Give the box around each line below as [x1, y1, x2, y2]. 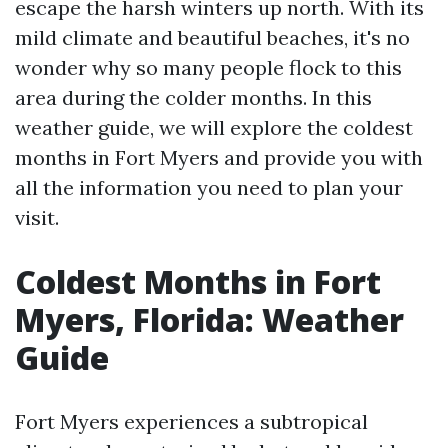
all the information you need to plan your [15, 175, 403, 200]
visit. [15, 205, 59, 230]
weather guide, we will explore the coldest [15, 115, 413, 140]
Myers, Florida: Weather [15, 298, 404, 341]
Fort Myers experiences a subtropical [15, 409, 368, 434]
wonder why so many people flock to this [15, 55, 402, 80]
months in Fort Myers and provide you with [15, 145, 423, 170]
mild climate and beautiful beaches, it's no [15, 25, 410, 50]
